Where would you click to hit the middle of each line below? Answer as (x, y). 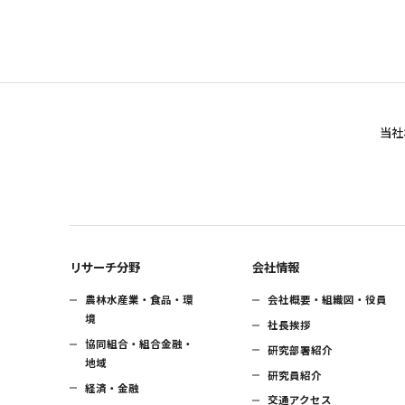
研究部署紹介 (301, 349)
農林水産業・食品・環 (140, 300)
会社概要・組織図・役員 (328, 300)
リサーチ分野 (104, 266)
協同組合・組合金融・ (140, 344)
